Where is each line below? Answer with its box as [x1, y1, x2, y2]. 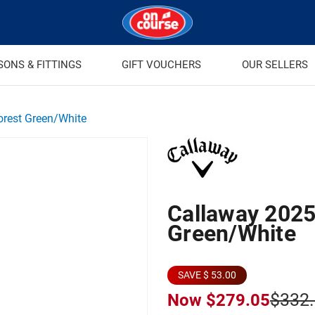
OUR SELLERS [242, 58, 309, 71]
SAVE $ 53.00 [178, 269, 236, 281]
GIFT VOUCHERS [122, 58, 202, 71]
